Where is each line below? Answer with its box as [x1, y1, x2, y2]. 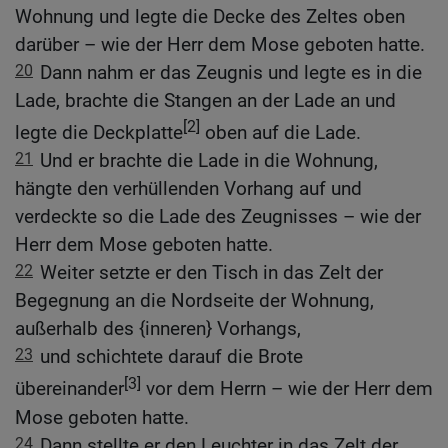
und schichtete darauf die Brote [40, 345, 303, 369]
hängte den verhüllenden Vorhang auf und [15, 177, 362, 201]
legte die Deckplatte [15, 121, 183, 145]
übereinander [15, 377, 124, 401]
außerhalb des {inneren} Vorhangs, [15, 317, 301, 341]
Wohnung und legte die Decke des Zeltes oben [15, 4, 405, 28]
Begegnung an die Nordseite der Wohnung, [15, 289, 374, 313]
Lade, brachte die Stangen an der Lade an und [15, 88, 396, 112]
